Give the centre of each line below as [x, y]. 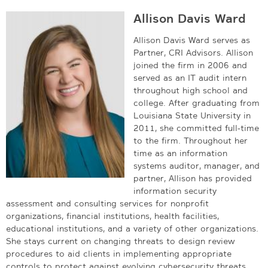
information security [175, 191]
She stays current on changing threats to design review [121, 241]
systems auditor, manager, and [197, 165]
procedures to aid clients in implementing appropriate [119, 253]
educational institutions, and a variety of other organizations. [132, 228]
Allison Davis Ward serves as [192, 40]
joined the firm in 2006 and [190, 65]
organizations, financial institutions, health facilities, [112, 216]
